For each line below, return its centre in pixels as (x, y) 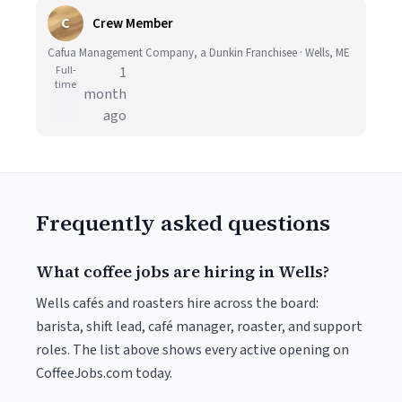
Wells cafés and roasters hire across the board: (177, 303)
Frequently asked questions (183, 223)
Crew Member (133, 23)
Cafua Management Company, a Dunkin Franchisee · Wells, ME (199, 53)
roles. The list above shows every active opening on (192, 350)
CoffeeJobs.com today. (104, 373)
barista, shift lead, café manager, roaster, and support (199, 327)
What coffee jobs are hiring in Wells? (183, 271)
